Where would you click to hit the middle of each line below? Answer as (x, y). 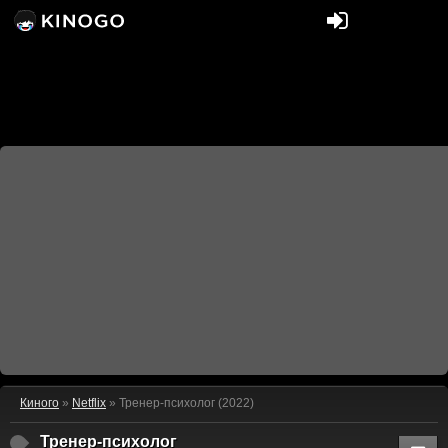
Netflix (89, 403)
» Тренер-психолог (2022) (180, 403)
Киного (39, 403)
